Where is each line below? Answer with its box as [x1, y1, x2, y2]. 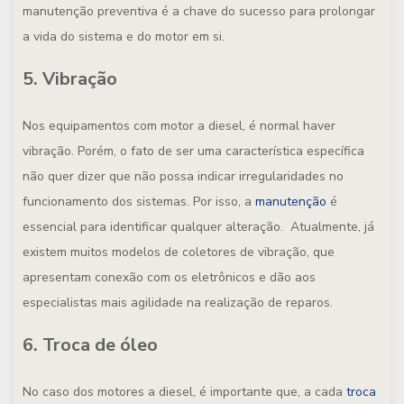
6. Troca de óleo [23, 333, 158, 357]
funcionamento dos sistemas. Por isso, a [23, 193, 255, 210]
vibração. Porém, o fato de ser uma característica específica [23, 142, 364, 160]
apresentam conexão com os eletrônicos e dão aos [23, 269, 316, 286]
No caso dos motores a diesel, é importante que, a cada [23, 383, 346, 400]
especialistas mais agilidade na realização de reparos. [23, 294, 336, 311]
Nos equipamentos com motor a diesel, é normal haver [23, 117, 335, 134]
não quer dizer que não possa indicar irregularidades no [23, 168, 344, 185]
